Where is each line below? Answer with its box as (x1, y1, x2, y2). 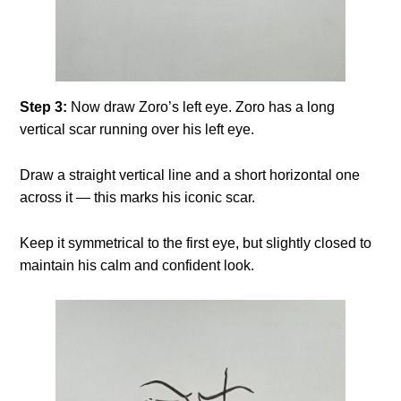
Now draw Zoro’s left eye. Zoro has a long (71, 98, 336, 115)
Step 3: (20, 98, 72, 115)
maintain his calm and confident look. (20, 257, 255, 273)
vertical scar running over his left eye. (20, 121, 255, 137)
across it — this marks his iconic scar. (20, 189, 256, 205)
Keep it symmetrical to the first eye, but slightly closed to (20, 235, 372, 251)
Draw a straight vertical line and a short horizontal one (20, 166, 361, 183)
